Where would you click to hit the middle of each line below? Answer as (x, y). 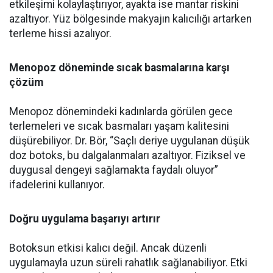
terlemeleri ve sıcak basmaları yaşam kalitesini (119, 126)
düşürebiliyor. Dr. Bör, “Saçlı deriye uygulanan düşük (129, 141)
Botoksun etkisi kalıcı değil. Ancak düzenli (108, 248)
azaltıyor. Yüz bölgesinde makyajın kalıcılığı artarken (130, 19)
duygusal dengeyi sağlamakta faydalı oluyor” (114, 170)
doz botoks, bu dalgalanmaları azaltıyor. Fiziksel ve (127, 156)
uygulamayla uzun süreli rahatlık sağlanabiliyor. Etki (128, 263)
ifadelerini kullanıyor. (57, 185)
